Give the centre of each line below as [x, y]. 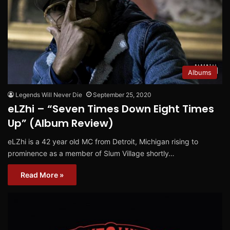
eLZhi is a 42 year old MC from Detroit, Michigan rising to [103, 141]
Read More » [42, 175]
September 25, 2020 [122, 94]
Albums [200, 72]
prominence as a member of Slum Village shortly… [91, 153]
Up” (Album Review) [61, 123]
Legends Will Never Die [49, 94]
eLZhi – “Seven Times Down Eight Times [111, 109]
